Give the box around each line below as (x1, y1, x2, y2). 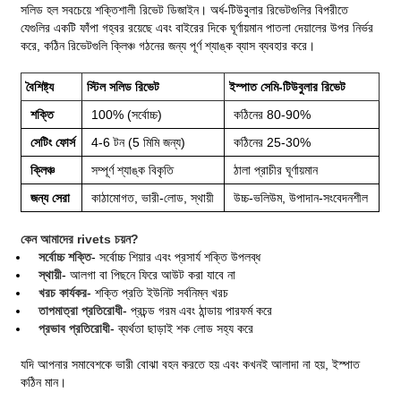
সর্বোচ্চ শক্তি (38, 249, 92, 264)
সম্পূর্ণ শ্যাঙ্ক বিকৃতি (91, 162, 175, 177)
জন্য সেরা (30, 190, 71, 205)
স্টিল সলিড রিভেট (87, 79, 160, 94)
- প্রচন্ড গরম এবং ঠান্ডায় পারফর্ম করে (123, 303, 273, 318)
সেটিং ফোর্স (30, 134, 76, 149)
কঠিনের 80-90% (234, 107, 311, 122)
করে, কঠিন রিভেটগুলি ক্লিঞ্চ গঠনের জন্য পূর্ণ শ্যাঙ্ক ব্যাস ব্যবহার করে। (21, 38, 316, 53)
